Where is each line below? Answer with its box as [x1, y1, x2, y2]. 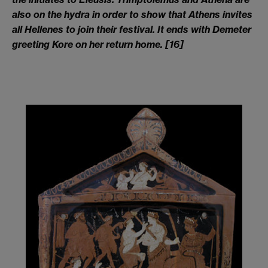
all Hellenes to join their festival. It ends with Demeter [12, 23, 251, 35]
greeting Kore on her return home [12, 38, 160, 50]
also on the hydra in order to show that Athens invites [12, 8, 252, 20]
